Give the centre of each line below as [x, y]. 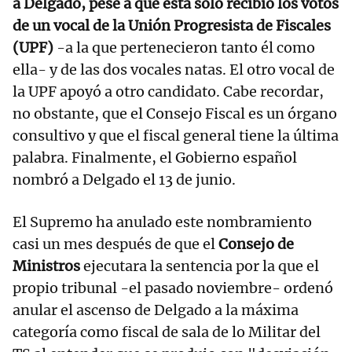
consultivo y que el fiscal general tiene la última [176, 136]
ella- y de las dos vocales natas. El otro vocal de [174, 70]
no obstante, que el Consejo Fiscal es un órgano [175, 114]
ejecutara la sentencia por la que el [201, 266]
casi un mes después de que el [115, 244]
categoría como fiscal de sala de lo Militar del [167, 332]
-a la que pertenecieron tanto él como [184, 48]
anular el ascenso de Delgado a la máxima [156, 310]
